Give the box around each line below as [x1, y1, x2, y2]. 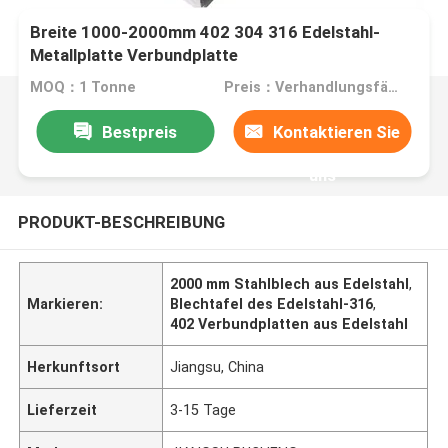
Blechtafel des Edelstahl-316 [170, 295, 374, 312]
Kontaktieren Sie [273, 121, 401, 142]
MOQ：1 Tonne [30, 79, 137, 96]
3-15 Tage [170, 401, 237, 418]
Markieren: [27, 295, 104, 312]
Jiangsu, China [170, 358, 265, 375]
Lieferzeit [27, 401, 98, 418]
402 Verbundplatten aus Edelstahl [170, 315, 409, 332]
